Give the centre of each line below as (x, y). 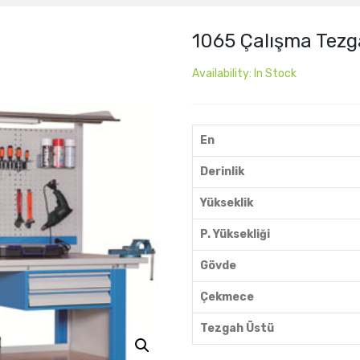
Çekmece (227, 297)
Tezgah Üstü (237, 328)
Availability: (223, 74)
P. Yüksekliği (235, 234)
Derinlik (222, 172)
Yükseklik (227, 203)
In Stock (275, 74)
